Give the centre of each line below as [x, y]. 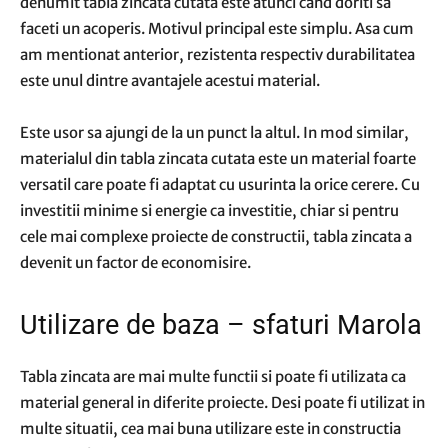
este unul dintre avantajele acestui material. [170, 80]
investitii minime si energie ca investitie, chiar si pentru [209, 210]
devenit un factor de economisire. [135, 262]
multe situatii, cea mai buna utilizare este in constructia [210, 428]
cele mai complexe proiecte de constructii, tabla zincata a [216, 236]
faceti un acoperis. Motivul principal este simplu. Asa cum [217, 28]
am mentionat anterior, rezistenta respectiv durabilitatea [217, 54]
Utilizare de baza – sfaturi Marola [221, 325]
